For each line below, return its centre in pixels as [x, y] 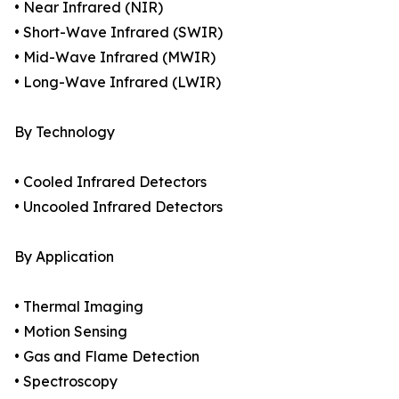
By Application [64, 257]
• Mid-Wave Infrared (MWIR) [115, 57]
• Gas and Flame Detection [107, 357]
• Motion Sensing [71, 332]
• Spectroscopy [66, 382]
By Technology [65, 132]
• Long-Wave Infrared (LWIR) [118, 82]
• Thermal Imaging [79, 307]
